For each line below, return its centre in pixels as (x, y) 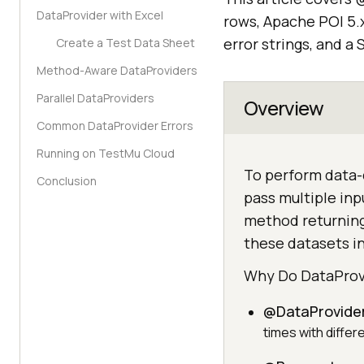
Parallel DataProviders (95, 98)
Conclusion (67, 181)
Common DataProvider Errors (115, 126)
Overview (284, 108)
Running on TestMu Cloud (106, 153)
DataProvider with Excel (100, 15)
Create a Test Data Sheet (126, 43)
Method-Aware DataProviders (117, 70)
